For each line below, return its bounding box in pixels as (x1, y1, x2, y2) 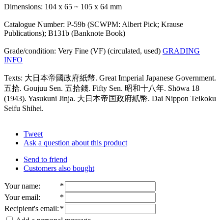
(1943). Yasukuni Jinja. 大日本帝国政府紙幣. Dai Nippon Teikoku (4, 94, 216, 103)
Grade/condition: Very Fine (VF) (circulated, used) (4, 46, 163, 55)
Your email (4, 192, 38, 201)
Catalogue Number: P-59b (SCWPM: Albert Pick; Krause (4, 20, 183, 28)
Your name (4, 181, 38, 190)
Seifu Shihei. (4, 104, 44, 112)
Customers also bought (24, 164, 94, 172)
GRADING (163, 46, 200, 55)
